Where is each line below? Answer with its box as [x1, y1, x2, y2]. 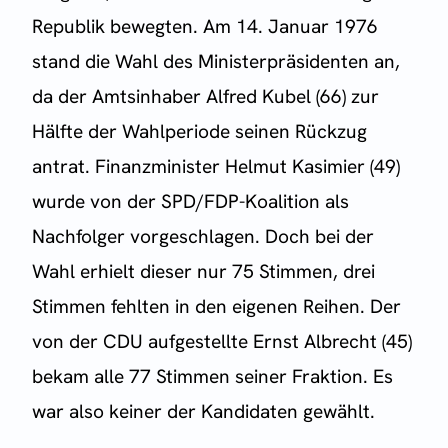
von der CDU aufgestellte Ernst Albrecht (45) [32, 329, 412, 355]
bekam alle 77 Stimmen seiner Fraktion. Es [32, 364, 393, 390]
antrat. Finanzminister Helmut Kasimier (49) [32, 154, 400, 180]
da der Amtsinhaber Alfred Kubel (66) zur [32, 84, 379, 110]
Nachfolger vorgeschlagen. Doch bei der [32, 224, 374, 250]
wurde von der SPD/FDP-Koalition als [32, 189, 349, 215]
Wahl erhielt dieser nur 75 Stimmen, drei [32, 259, 375, 285]
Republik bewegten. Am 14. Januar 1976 [32, 14, 378, 40]
